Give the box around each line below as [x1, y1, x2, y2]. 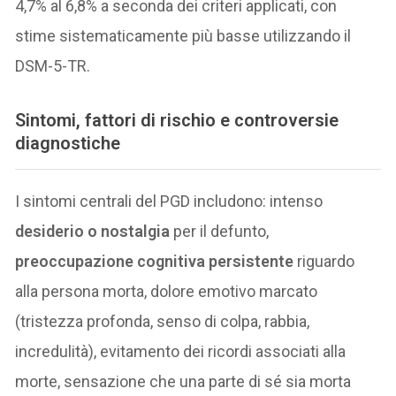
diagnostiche [15, 133, 121, 155]
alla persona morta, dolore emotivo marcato [15, 281, 318, 301]
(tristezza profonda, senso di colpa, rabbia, [15, 311, 310, 331]
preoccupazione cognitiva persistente [15, 251, 294, 270]
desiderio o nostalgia [15, 221, 171, 240]
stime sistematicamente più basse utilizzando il [15, 27, 352, 45]
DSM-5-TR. [15, 57, 91, 75]
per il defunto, [170, 221, 270, 240]
